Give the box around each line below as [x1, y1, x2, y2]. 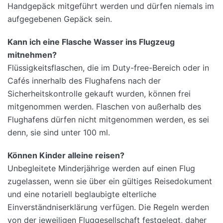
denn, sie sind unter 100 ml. [7, 127, 110, 138]
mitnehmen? [7, 50, 57, 60]
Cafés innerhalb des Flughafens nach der [7, 76, 161, 86]
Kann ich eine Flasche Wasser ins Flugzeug [7, 37, 175, 47]
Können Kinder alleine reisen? [7, 150, 124, 161]
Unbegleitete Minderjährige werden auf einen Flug [7, 163, 195, 174]
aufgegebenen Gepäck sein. [7, 14, 112, 24]
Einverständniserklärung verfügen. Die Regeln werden [7, 202, 209, 213]
